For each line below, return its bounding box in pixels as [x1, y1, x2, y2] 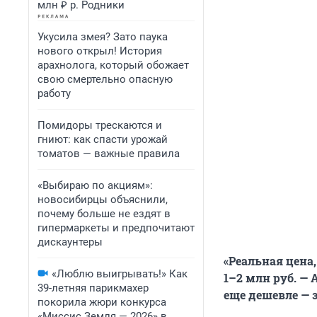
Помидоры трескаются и [38, 119, 162, 132]
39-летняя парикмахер [38, 282, 149, 294]
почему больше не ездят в [38, 207, 171, 220]
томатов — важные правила [38, 147, 180, 160]
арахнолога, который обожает [38, 59, 189, 71]
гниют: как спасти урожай [38, 133, 168, 146]
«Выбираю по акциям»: [38, 179, 153, 192]
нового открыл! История [38, 45, 162, 57]
